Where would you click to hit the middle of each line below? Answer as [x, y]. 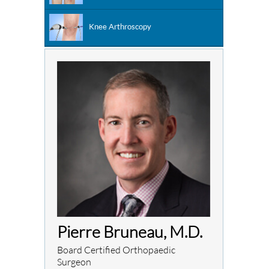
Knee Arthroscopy [120, 26]
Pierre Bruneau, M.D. [130, 231]
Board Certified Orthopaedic [116, 249]
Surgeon [74, 261]
